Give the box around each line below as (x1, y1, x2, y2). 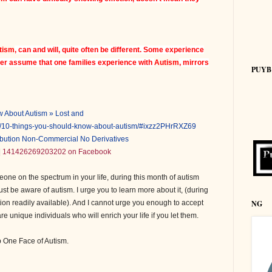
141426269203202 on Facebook (2, 147, 111, 156)
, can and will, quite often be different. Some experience (15, 45, 204, 54)
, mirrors (179, 58, 209, 67)
